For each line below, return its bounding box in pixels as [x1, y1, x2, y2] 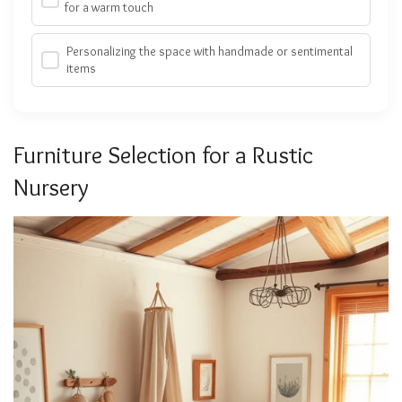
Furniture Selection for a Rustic [13, 140, 313, 170]
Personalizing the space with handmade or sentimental [66, 43, 354, 60]
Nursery [13, 172, 89, 203]
